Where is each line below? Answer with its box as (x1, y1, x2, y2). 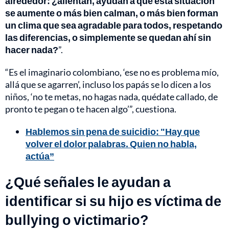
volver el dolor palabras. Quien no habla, (26, 138, 197, 149)
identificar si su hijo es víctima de (5, 192, 221, 209)
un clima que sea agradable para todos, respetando (5, 19, 222, 31)
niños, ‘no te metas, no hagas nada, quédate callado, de (5, 90, 218, 102)
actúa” (26, 150, 54, 162)
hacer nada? (5, 43, 58, 55)
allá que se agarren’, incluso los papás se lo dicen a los (5, 78, 211, 90)
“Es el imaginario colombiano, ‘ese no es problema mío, (5, 66, 219, 78)
